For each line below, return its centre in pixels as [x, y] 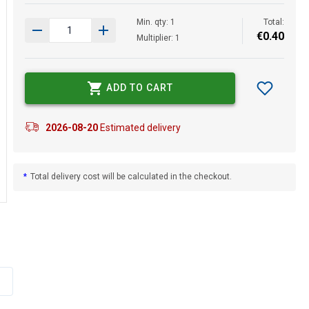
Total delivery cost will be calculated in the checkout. [131, 177]
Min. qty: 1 [156, 22]
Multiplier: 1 [158, 38]
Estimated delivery [139, 127]
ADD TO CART [139, 88]
